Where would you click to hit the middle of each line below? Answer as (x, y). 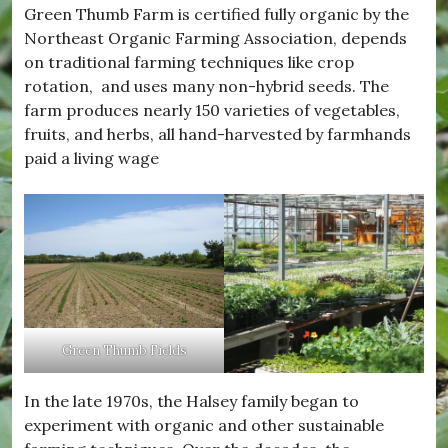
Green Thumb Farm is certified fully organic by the (216, 14)
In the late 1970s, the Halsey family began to (191, 400)
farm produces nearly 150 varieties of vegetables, (212, 110)
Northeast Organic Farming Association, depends (215, 38)
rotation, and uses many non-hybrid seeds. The (206, 86)
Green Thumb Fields (124, 350)
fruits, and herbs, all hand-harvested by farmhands (217, 134)
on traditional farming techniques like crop (189, 62)
